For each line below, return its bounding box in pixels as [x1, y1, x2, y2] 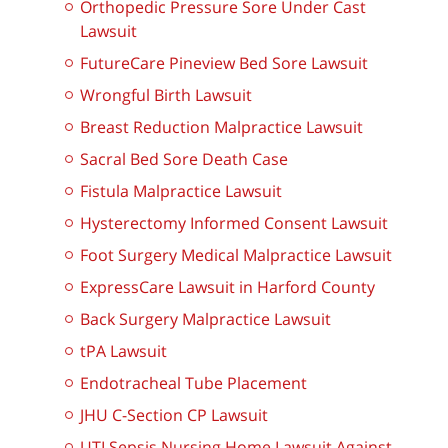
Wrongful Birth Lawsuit [80, 84, 252, 107]
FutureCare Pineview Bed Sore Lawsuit [80, 52, 368, 75]
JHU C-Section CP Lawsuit [80, 404, 268, 427]
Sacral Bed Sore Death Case [80, 148, 288, 171]
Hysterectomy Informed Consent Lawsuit [80, 212, 388, 235]
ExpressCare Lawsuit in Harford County [80, 276, 375, 299]
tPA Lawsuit [80, 340, 167, 363]
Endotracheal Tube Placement [80, 372, 307, 395]
